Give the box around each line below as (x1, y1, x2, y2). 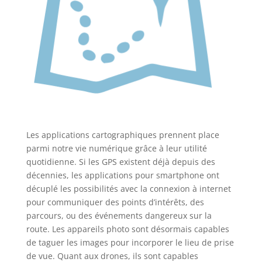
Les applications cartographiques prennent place (26, 129, 219, 141)
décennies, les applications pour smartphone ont (26, 170, 219, 181)
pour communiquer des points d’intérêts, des (26, 196, 204, 208)
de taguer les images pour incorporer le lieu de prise (26, 237, 234, 249)
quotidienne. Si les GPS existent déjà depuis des (26, 156, 215, 168)
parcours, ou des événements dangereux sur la (26, 210, 212, 222)
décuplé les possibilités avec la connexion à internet (26, 183, 231, 195)
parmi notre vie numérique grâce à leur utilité (26, 143, 207, 154)
